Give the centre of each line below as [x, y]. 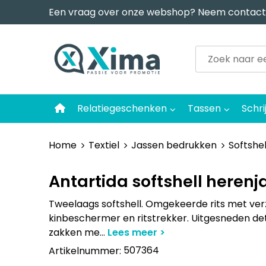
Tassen [204, 108]
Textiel [104, 145]
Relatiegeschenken [122, 108]
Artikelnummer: [86, 251]
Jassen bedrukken [174, 145]
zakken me [74, 232]
